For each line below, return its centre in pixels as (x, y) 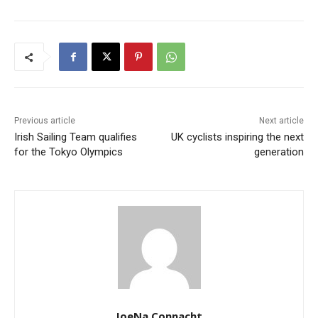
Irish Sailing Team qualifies (76, 137)
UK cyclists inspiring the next (237, 137)
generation (279, 152)
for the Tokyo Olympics (68, 152)
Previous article (45, 121)
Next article (281, 121)
